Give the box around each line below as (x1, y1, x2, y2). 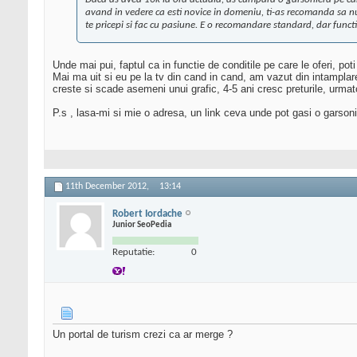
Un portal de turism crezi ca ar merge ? (53, 328, 233, 341)
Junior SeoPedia (112, 220, 171, 229)
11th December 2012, (65, 182, 151, 192)
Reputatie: (112, 246, 155, 257)
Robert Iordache (112, 208, 182, 219)
